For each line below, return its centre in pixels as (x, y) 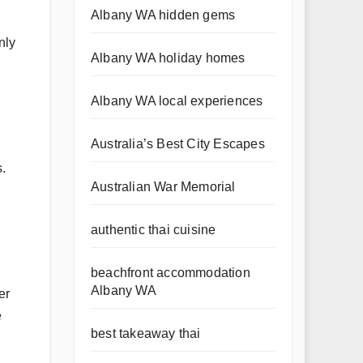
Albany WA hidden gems (163, 15)
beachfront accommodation (171, 273)
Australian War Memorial (163, 187)
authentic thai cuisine (154, 230)
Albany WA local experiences (177, 101)
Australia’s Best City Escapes (178, 144)
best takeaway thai (146, 333)
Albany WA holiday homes (168, 58)
